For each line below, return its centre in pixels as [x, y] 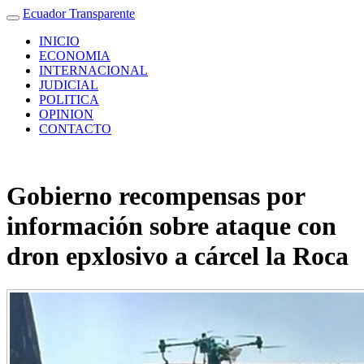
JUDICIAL [69, 85]
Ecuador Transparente [79, 13]
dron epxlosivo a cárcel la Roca [178, 256]
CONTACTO [75, 129]
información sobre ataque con [171, 226]
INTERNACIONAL [93, 70]
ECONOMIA [75, 56]
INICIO [59, 41]
